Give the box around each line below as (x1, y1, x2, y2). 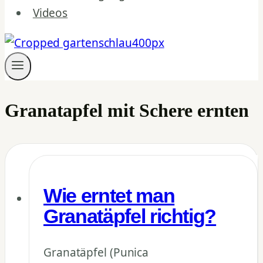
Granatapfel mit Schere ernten (5, 99, 249, 121)
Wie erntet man (43, 185, 175, 207)
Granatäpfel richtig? (43, 205, 217, 228)
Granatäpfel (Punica (43, 245, 149, 261)
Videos (32, 5, 68, 21)
